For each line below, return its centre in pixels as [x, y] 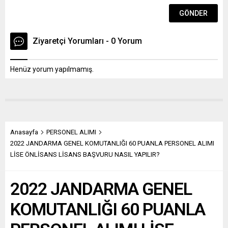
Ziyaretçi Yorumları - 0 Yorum [87, 41]
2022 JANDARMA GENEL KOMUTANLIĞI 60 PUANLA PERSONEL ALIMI [112, 144]
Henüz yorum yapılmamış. [52, 69]
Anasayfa [24, 132]
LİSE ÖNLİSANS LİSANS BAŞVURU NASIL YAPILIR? [85, 155]
